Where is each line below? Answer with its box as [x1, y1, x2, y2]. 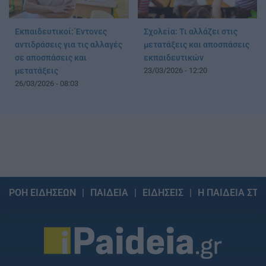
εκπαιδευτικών [143, 52, 204, 63]
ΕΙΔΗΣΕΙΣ [142, 186, 183, 198]
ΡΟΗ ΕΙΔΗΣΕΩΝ [9, 186, 76, 198]
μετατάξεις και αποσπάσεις [143, 39, 249, 50]
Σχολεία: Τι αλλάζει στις [143, 26, 237, 37]
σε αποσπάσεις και [15, 52, 87, 63]
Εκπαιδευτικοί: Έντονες [15, 26, 107, 37]
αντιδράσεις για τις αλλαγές [15, 39, 122, 50]
